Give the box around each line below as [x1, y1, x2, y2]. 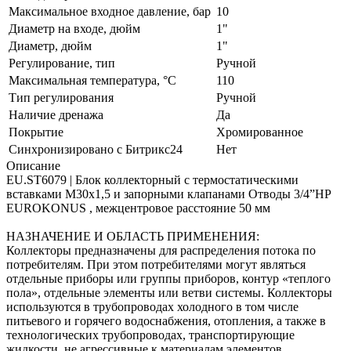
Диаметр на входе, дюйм [9, 21, 140, 35]
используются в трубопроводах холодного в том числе [6, 299, 299, 313]
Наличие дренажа [9, 107, 103, 121]
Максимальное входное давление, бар [9, 4, 211, 18]
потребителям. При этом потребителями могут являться [6, 257, 306, 271]
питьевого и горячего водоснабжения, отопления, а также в [6, 313, 326, 327]
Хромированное [216, 125, 303, 139]
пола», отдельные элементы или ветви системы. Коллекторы [6, 285, 332, 299]
